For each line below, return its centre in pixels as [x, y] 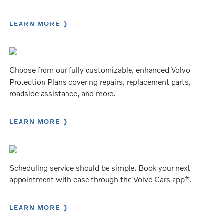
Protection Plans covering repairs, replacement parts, [100, 81]
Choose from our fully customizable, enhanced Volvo [100, 69]
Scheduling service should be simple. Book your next [100, 167]
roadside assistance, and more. [63, 93]
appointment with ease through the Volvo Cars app [97, 179]
